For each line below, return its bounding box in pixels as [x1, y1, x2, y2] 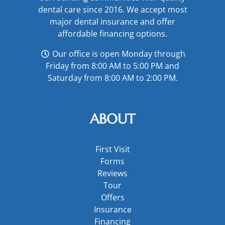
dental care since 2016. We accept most [38, 4, 187, 16]
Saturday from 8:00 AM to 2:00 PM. [47, 72, 178, 84]
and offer [138, 16, 175, 28]
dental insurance [74, 16, 138, 28]
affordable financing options [58, 28, 165, 40]
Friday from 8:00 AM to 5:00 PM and [46, 60, 179, 72]
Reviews [97, 168, 128, 179]
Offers [100, 192, 125, 203]
